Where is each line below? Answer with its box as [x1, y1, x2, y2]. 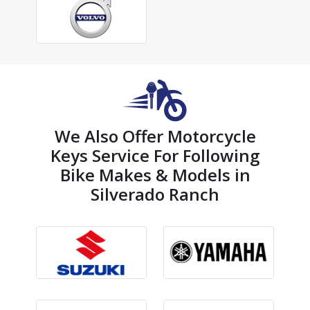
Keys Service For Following [51, 144, 259, 167]
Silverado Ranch [91, 183, 219, 206]
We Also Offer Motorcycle [54, 125, 256, 148]
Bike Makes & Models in [60, 163, 250, 187]
